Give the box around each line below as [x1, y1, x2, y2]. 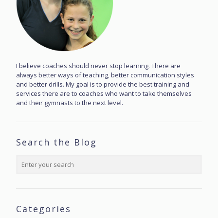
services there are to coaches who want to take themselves [16, 89, 192, 98]
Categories [16, 203, 71, 215]
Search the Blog [16, 136, 97, 148]
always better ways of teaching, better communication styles [16, 71, 194, 79]
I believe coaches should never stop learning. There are [16, 61, 181, 70]
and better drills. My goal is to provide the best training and [16, 80, 189, 89]
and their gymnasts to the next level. [16, 98, 123, 107]
